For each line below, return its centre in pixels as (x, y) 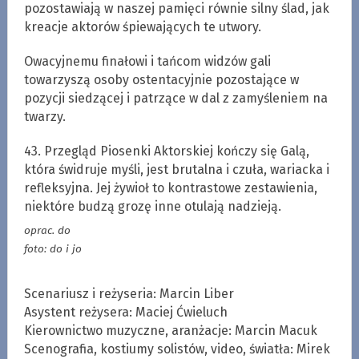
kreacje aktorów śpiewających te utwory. (142, 26)
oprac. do (47, 231)
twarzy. (44, 116)
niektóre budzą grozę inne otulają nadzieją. (152, 206)
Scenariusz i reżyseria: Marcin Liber (129, 293)
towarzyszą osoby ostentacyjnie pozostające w (161, 79)
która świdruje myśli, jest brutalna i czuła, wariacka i (176, 169)
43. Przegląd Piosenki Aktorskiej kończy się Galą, (166, 151)
